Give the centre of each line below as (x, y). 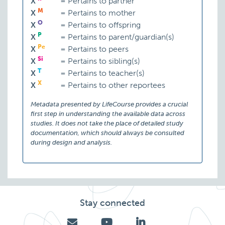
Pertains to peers (97, 49)
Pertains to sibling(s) (103, 61)
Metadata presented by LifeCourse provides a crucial (109, 104)
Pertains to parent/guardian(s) (120, 37)
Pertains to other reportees (116, 85)
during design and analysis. (71, 143)
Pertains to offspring (103, 25)
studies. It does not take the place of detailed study (107, 124)
